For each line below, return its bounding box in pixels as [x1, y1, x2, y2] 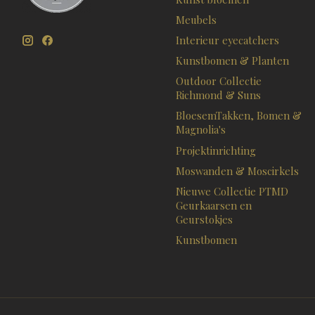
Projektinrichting [175, 143, 256, 157]
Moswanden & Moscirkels [175, 163, 299, 178]
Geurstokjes [175, 212, 233, 226]
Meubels [175, 12, 217, 27]
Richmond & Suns [175, 88, 261, 103]
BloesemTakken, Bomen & [175, 108, 302, 123]
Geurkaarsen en [175, 198, 252, 212]
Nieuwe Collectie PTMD [175, 184, 288, 198]
